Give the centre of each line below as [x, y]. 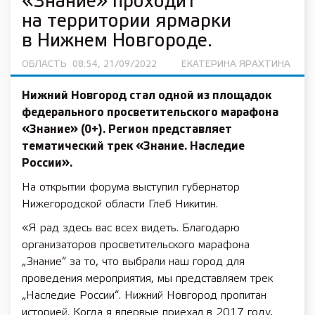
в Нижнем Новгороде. [117, 41]
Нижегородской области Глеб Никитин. [120, 204]
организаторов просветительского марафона [136, 245]
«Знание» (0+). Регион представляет [127, 130]
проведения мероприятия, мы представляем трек [147, 279]
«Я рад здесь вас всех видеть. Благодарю [131, 228]
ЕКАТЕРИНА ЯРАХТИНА [236, 64]
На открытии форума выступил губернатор [131, 187]
